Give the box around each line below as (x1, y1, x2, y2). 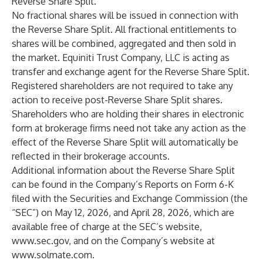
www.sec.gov (12, 235, 69, 247)
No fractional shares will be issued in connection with (12, 9, 238, 21)
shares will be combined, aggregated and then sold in (12, 38, 236, 49)
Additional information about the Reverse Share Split (12, 164, 235, 176)
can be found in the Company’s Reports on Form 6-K (12, 178, 234, 190)
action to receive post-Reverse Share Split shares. (12, 94, 222, 106)
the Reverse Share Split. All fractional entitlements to (12, 23, 237, 35)
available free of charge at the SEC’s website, (12, 221, 202, 232)
